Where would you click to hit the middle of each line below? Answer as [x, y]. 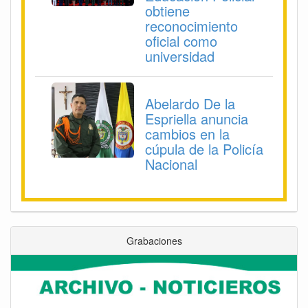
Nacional [171, 164]
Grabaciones [154, 241]
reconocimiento [191, 26]
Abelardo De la [190, 104]
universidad [180, 56]
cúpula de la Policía [204, 149]
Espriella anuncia [197, 119]
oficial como [181, 41]
